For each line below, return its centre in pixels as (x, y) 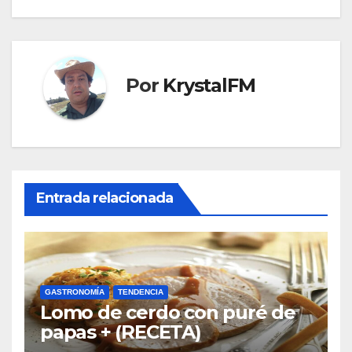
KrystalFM (209, 85)
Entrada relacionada (104, 198)
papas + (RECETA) (121, 332)
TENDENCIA (141, 292)
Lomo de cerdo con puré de (168, 312)
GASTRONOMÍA (75, 292)
